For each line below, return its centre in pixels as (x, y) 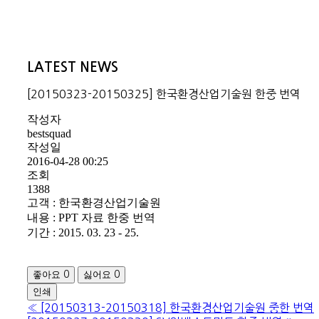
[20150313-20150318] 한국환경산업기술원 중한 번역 (177, 308)
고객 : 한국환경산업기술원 (94, 203)
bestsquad (49, 134)
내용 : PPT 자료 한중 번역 (91, 218)
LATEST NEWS (73, 67)
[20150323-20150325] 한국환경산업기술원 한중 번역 (164, 94)
